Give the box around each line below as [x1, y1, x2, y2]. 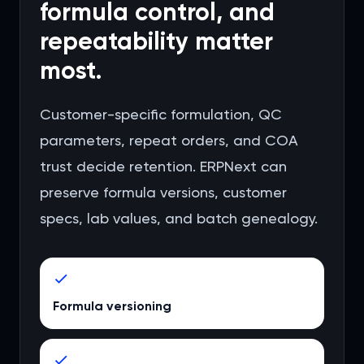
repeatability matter [40, 27, 273, 56]
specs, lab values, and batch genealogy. [40, 210, 318, 227]
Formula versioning [53, 298, 171, 314]
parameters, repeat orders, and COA [40, 132, 298, 149]
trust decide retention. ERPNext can [40, 158, 287, 175]
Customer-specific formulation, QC [40, 106, 282, 123]
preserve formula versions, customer [40, 184, 287, 201]
